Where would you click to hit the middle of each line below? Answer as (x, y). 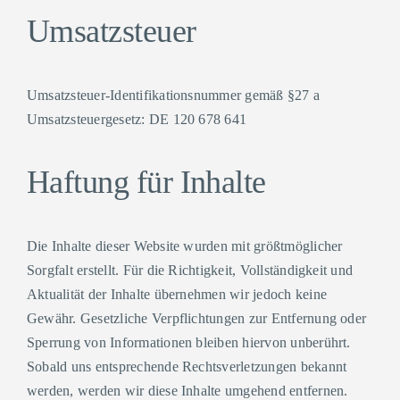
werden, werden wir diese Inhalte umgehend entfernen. (187, 391)
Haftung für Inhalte (146, 182)
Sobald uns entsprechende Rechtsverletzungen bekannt (187, 367)
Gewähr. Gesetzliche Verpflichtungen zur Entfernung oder (196, 318)
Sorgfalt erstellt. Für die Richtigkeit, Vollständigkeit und (190, 270)
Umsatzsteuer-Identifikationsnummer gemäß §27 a (173, 95)
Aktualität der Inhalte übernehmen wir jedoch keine (176, 294)
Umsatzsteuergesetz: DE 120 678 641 (137, 119)
